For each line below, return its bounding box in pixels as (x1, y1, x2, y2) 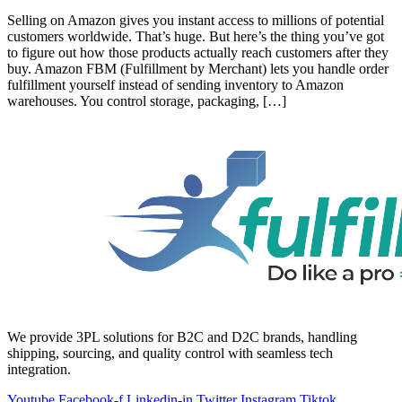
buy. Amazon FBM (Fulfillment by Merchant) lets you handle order (7, 60, 389, 76)
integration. (7, 361, 71, 377)
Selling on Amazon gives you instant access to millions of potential (7, 12, 384, 28)
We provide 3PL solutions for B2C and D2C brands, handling (7, 328, 357, 345)
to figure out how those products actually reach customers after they (7, 44, 389, 60)
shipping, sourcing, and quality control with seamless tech (7, 345, 333, 361)
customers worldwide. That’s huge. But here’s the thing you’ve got (7, 28, 384, 44)
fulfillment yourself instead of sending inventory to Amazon (7, 76, 344, 92)
